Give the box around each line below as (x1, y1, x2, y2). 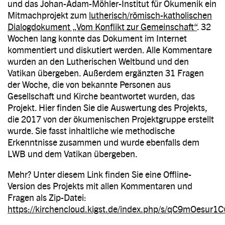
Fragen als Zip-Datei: (8, 191, 86, 203)
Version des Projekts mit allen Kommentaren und (8, 179, 192, 191)
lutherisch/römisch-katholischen (89, 9, 212, 21)
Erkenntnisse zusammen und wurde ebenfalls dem (8, 136, 199, 148)
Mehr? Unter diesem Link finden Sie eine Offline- (8, 168, 191, 180)
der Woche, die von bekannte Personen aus (8, 78, 171, 90)
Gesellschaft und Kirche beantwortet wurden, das (8, 89, 195, 101)
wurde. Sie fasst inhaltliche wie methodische (8, 124, 175, 136)
